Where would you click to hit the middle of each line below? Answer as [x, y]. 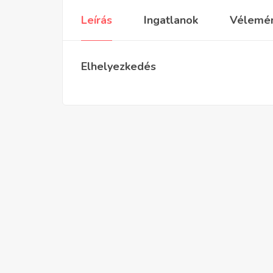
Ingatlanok [171, 20]
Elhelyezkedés [119, 67]
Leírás [97, 20]
